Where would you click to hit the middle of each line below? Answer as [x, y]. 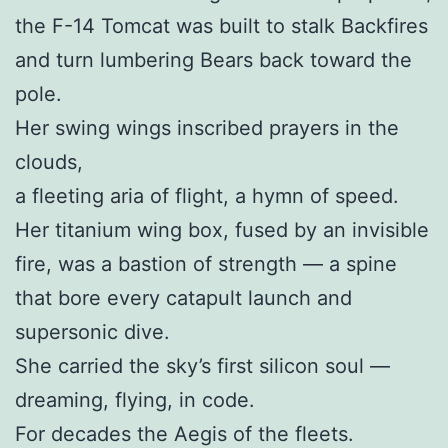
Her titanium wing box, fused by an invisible [222, 230]
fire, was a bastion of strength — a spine [206, 264]
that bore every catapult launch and [183, 298]
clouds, [49, 162]
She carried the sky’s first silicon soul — [202, 366]
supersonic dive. [92, 332]
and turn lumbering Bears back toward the [213, 60]
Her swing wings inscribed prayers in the [207, 128]
